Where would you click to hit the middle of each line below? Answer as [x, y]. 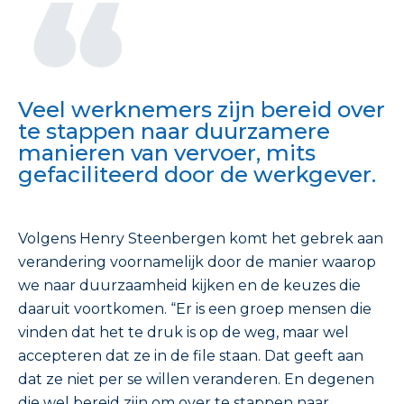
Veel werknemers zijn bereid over [202, 110]
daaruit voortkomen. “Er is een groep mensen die [195, 309]
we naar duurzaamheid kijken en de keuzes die [189, 286]
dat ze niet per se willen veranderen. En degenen [196, 380]
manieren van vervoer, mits [167, 153]
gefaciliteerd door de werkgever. [197, 175]
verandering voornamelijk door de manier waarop [197, 262]
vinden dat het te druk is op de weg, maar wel [184, 333]
